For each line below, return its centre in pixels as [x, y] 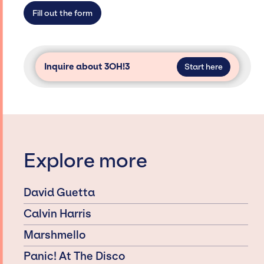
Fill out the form [63, 13]
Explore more [86, 161]
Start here [204, 67]
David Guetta [59, 192]
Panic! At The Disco [74, 256]
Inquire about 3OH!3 [87, 67]
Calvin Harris [57, 214]
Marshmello [55, 235]
